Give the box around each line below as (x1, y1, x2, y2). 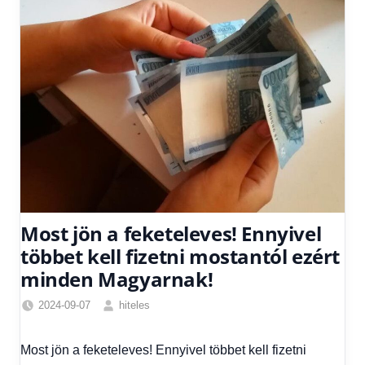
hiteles (118, 298, 150, 311)
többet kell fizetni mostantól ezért (20, 243, 341, 270)
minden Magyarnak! (20, 266, 213, 293)
